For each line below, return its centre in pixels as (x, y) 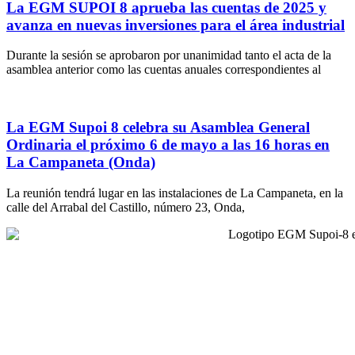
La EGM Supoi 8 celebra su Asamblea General (158, 127)
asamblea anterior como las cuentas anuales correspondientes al (164, 70)
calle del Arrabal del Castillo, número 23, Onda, (126, 207)
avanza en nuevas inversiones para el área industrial (176, 25)
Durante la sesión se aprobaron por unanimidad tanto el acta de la (169, 55)
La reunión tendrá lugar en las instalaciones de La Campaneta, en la (175, 193)
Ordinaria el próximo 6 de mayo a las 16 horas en (168, 144)
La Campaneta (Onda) (81, 162)
